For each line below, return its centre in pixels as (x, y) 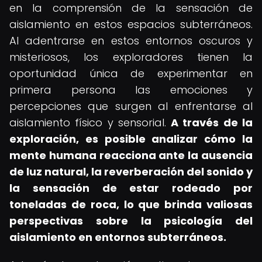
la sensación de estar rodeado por (131, 188)
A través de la (212, 123)
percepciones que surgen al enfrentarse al (131, 106)
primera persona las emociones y (131, 90)
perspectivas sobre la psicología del (131, 221)
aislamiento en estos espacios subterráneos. (131, 24)
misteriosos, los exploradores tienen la (131, 57)
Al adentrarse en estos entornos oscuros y (131, 41)
